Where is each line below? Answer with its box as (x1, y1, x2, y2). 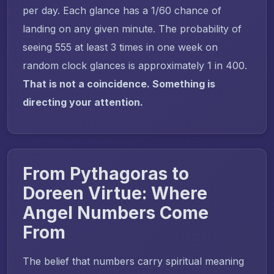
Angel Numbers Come (23, 202, 209, 223)
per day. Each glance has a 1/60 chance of (23, 4, 221, 17)
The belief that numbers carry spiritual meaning (23, 254, 244, 267)
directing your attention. (23, 95, 143, 108)
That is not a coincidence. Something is (23, 77, 215, 90)
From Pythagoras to (23, 163, 189, 184)
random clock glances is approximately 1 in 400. (23, 59, 247, 72)
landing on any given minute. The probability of (23, 22, 242, 35)
